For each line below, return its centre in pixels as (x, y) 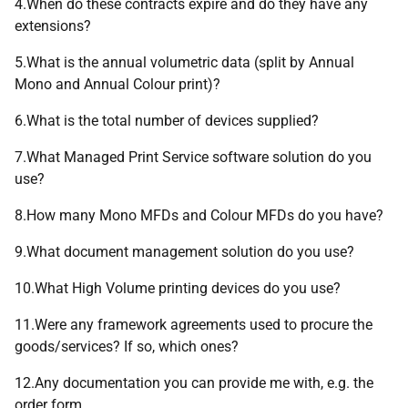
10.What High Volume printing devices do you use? (178, 288)
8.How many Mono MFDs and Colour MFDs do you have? (199, 215)
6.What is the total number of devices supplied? (167, 121)
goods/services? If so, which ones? (127, 347)
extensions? (53, 26)
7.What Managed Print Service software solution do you (193, 157)
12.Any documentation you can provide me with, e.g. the (194, 383)
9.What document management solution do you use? (184, 252)
